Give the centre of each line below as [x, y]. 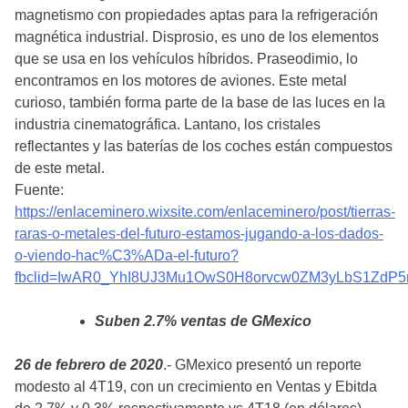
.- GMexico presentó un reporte [262, 364]
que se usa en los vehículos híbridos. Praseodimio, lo [186, 58]
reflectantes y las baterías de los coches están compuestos [204, 146]
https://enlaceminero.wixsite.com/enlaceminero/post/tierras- [205, 211]
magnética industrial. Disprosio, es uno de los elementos [197, 36]
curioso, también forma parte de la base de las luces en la [200, 102]
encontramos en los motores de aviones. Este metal [181, 80]
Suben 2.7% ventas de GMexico [203, 321]
